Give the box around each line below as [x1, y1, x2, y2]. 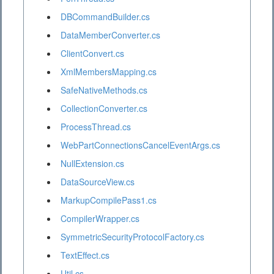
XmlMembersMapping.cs [61, 65, 157, 78]
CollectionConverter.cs [61, 102, 147, 115]
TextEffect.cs [61, 249, 109, 262]
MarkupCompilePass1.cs [61, 194, 157, 207]
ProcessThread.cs [61, 120, 131, 133]
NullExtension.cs [61, 157, 124, 170]
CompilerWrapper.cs [61, 212, 139, 225]
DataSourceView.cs [61, 176, 135, 188]
